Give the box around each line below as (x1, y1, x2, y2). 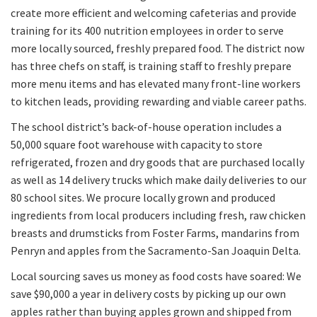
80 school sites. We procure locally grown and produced (11, 190, 275, 205)
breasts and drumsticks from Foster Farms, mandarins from (11, 226, 299, 241)
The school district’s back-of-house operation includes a (11, 120, 282, 134)
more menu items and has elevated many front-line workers (11, 76, 301, 91)
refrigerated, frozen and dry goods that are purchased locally (11, 155, 304, 170)
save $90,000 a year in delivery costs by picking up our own (11, 287, 286, 301)
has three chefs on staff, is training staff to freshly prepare (11, 59, 292, 74)
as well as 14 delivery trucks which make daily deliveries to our (11, 173, 306, 188)
